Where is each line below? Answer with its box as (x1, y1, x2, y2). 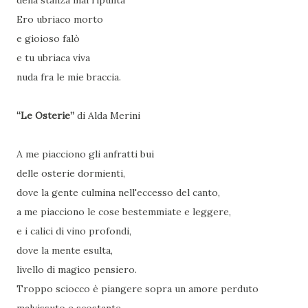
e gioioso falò (16, 32, 80, 45)
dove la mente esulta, (16, 244, 113, 257)
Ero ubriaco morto (16, 13, 103, 26)
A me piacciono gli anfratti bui (16, 148, 154, 161)
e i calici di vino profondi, (16, 225, 131, 238)
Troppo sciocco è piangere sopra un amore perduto (16, 283, 258, 296)
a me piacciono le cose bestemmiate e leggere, (16, 206, 231, 219)
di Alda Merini (77, 109, 140, 122)
